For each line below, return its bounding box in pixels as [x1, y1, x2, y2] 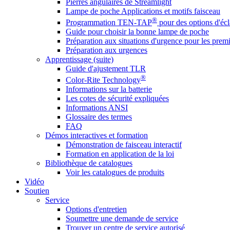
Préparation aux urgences [66, 45, 147, 54]
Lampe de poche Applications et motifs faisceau [66, 6, 220, 15]
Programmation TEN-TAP [66, 17, 152, 27]
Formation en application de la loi [66, 149, 174, 159]
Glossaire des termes [66, 112, 132, 122]
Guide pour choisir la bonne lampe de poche [66, 27, 209, 36]
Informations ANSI [66, 103, 128, 112]
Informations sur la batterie [66, 85, 152, 94]
